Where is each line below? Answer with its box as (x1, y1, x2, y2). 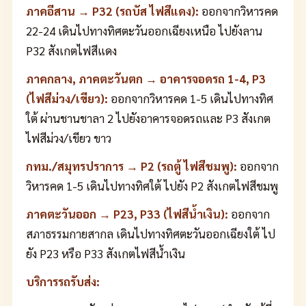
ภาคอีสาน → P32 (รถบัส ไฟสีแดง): (26, 3, 199, 18)
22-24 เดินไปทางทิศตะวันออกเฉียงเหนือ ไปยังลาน (26, 23, 262, 38)
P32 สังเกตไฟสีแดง (26, 43, 117, 58)
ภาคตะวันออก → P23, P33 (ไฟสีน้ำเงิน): (26, 206, 228, 221)
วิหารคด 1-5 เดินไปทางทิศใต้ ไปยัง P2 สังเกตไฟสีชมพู (26, 178, 278, 193)
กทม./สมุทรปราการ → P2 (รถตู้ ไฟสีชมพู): (26, 158, 237, 173)
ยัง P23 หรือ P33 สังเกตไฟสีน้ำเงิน (26, 246, 185, 261)
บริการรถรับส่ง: (26, 274, 100, 289)
